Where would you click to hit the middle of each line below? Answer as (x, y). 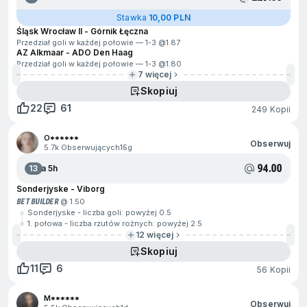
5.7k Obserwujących (82, 147)
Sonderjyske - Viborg (61, 189)
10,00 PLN (169, 17)
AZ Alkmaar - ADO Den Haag (75, 52)
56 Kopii (274, 269)
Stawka (133, 17)
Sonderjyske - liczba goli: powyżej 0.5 (99, 212)
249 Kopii (271, 109)
